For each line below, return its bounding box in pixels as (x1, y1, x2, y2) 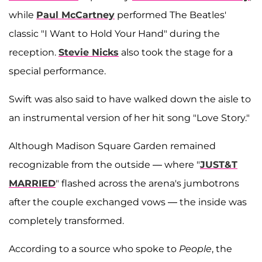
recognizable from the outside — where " (9, 159, 200, 171)
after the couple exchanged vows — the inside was (9, 196, 247, 208)
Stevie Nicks (58, 47, 119, 58)
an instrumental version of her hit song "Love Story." (9, 112, 250, 124)
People (179, 243, 212, 255)
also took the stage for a (119, 47, 233, 58)
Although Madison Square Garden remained (9, 140, 216, 152)
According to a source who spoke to (9, 243, 179, 255)
